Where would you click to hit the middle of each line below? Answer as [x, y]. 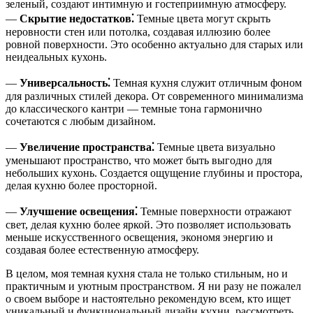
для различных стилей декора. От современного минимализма [154, 96]
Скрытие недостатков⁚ [77, 18]
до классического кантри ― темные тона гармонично [134, 108]
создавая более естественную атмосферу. [102, 249]
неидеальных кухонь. [56, 57]
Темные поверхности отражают [214, 211]
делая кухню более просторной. [81, 185]
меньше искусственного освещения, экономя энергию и [139, 237]
